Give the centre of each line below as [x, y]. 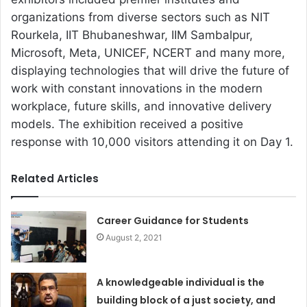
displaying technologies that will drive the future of [150, 71]
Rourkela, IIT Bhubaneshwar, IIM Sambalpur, [132, 35]
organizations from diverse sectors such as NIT [140, 17]
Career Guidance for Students [173, 221]
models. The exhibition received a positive [127, 124]
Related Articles [55, 179]
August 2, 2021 [134, 238]
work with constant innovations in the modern [137, 89]
